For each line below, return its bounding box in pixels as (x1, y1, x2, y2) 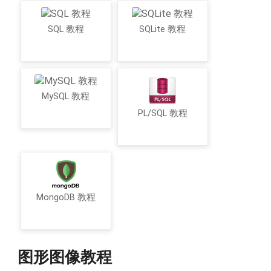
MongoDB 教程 (36, 192, 96, 203)
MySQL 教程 (42, 91, 90, 102)
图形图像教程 (17, 248, 112, 267)
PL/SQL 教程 (137, 108, 188, 119)
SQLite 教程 (139, 24, 186, 35)
